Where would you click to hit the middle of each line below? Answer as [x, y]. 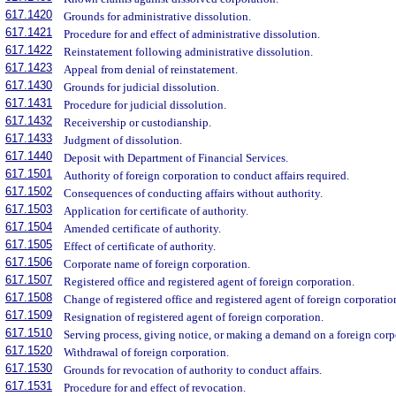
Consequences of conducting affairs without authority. [194, 194]
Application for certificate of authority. [156, 211]
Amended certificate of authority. [143, 229]
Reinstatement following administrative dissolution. [189, 52]
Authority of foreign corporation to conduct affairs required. [207, 176]
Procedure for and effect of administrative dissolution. [192, 34]
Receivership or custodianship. [138, 123]
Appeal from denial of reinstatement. [151, 70]
